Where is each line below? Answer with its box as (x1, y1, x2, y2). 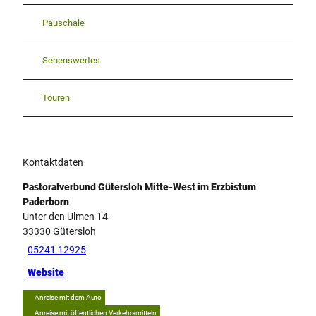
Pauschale (42, 18, 85, 29)
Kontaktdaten (23, 156, 83, 168)
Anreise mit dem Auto (35, 293, 102, 301)
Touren (42, 92, 70, 104)
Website (28, 267, 64, 279)
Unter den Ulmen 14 (23, 210, 108, 222)
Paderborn (23, 195, 69, 207)
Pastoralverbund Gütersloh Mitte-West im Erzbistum (23, 181, 256, 193)
